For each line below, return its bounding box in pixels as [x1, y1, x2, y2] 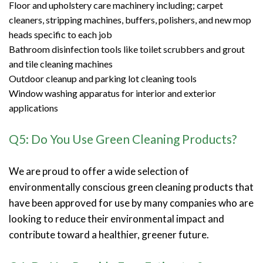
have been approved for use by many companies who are [9, 196, 254, 209]
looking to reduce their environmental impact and [9, 212, 224, 225]
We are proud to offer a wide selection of [9, 164, 189, 177]
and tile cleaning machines [9, 58, 113, 69]
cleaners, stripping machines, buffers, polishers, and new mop [9, 14, 251, 25]
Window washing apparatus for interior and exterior [9, 87, 216, 99]
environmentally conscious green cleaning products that [9, 180, 254, 193]
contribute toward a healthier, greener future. [9, 228, 209, 241]
